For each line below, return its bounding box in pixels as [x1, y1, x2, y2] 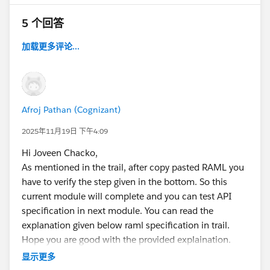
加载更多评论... [22, 40, 80, 52]
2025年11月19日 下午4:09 [22, 125, 108, 136]
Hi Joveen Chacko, [22, 146, 100, 159]
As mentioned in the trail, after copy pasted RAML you [22, 161, 244, 173]
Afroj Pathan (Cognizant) [22, 104, 121, 115]
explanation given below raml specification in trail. [22, 219, 234, 231]
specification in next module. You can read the [22, 204, 213, 216]
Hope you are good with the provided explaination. [22, 233, 233, 245]
